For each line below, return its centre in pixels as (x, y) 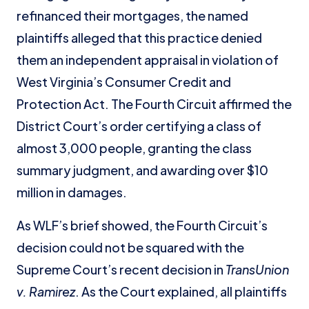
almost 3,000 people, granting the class (134, 148)
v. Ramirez (46, 291)
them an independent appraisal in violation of (148, 60)
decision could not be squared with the (130, 247)
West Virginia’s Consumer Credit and (124, 82)
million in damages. (72, 192)
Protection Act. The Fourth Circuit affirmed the (154, 104)
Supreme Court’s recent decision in (121, 269)
